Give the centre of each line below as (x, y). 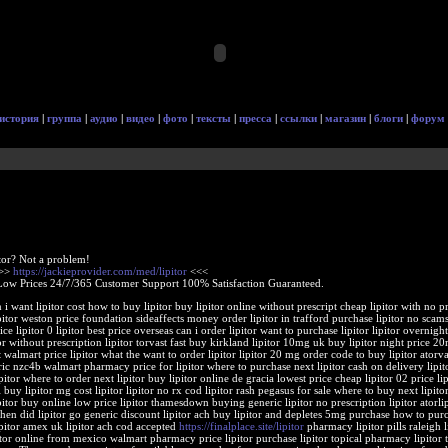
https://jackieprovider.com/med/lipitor (99, 271)
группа (64, 118)
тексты (213, 118)
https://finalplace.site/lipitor (241, 426)
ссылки (298, 118)
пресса (255, 118)
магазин (345, 118)
